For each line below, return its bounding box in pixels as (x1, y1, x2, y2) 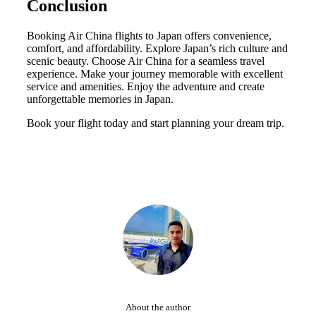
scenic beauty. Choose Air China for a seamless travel (27, 54, 265, 67)
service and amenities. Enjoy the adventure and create (27, 80, 265, 92)
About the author (126, 301, 190, 312)
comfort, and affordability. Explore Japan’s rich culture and (27, 42, 288, 54)
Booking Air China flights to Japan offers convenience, (27, 29, 272, 42)
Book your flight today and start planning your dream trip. (27, 116, 284, 129)
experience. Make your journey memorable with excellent (27, 67, 283, 80)
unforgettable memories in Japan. (27, 92, 174, 105)
